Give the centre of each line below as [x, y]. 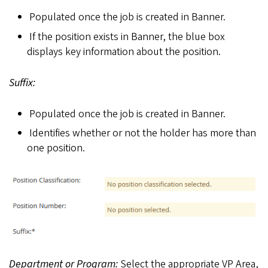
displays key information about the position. [124, 51]
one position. [56, 148]
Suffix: [22, 83]
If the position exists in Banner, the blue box [127, 36]
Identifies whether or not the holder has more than [142, 133]
